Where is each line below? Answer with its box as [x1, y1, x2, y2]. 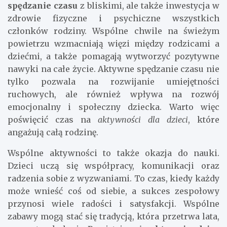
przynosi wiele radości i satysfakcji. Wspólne [8, 199, 219, 209]
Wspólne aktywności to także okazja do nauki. [8, 148, 219, 159]
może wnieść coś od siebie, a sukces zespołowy [8, 186, 219, 197]
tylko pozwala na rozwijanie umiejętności [8, 77, 219, 87]
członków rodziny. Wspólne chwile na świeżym [8, 26, 219, 36]
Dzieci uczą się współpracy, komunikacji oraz [8, 161, 219, 171]
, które [188, 115, 219, 125]
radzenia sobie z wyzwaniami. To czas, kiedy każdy [8, 173, 219, 184]
